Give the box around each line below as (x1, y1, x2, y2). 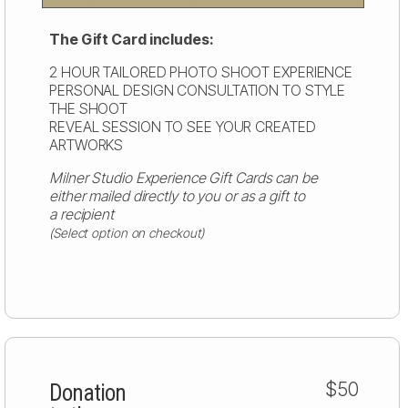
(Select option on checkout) (49, 224, 205, 240)
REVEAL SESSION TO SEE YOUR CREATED (49, 117, 316, 136)
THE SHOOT (49, 98, 128, 117)
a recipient (49, 204, 114, 223)
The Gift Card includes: (49, 29, 214, 48)
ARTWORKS (49, 135, 124, 154)
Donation (49, 379, 126, 406)
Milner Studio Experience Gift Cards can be (49, 168, 318, 187)
